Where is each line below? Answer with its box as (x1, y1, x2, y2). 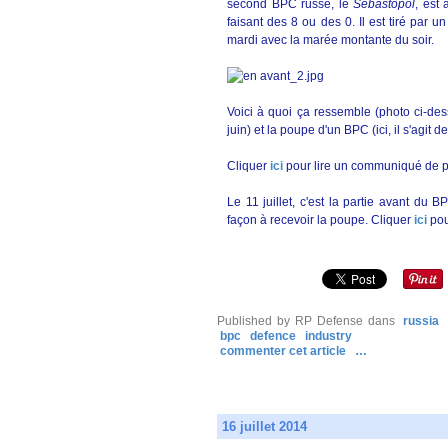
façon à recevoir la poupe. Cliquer (227, 213, 414, 227)
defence (250, 329, 296, 343)
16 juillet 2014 (222, 419, 307, 434)
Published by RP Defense (217, 314, 363, 328)
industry (305, 329, 352, 343)
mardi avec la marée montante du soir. (227, 33, 434, 47)
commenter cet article (220, 344, 349, 358)
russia (403, 314, 439, 328)
